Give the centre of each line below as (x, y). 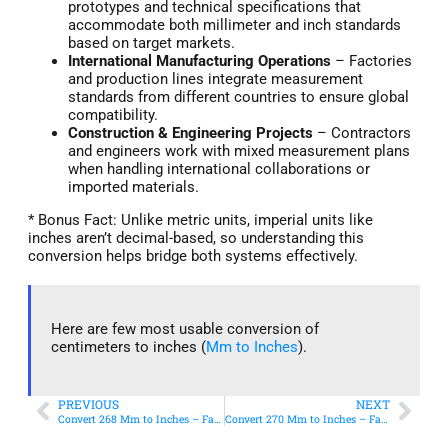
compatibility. (113, 114)
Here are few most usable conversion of (185, 328)
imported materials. (133, 186)
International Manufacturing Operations (199, 60)
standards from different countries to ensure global (238, 96)
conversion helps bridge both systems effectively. (193, 255)
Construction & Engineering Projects (190, 132)
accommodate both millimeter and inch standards (234, 24)
